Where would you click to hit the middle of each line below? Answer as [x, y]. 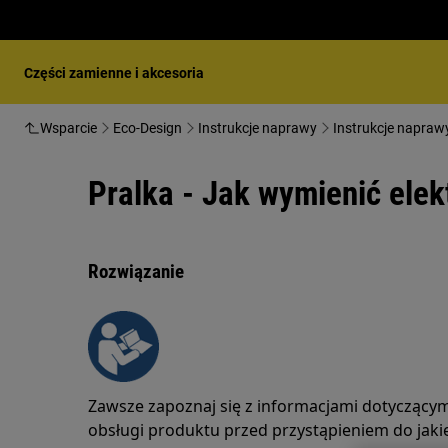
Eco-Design [147, 128]
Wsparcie [68, 128]
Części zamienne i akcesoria [114, 73]
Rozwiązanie [136, 271]
